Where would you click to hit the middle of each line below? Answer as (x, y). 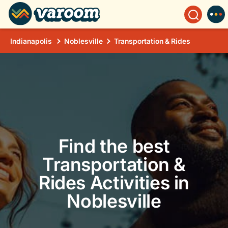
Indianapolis (31, 41)
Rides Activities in (114, 183)
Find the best (114, 146)
